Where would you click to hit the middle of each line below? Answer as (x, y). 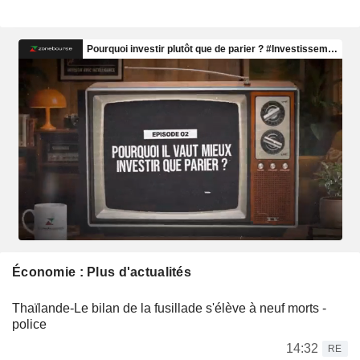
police (29, 325)
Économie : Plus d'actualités (102, 272)
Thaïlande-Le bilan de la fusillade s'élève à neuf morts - (169, 309)
